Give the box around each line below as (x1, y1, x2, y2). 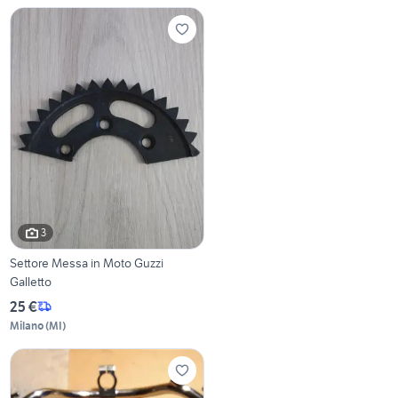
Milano (10, 318, 44, 332)
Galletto (10, 273, 52, 290)
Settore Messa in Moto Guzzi (10, 254, 164, 271)
